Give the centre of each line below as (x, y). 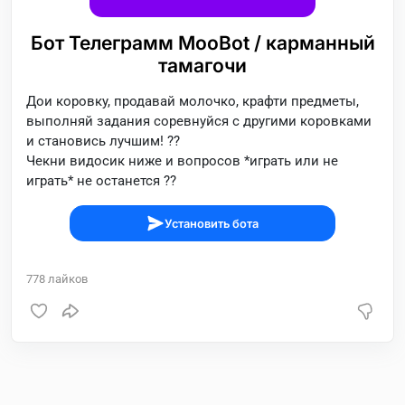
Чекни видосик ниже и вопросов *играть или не (182, 161)
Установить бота (212, 223)
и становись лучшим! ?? (103, 141)
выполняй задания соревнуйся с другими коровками (199, 121)
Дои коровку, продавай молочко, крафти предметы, (193, 101)
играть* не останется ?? (101, 181)
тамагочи (202, 66)
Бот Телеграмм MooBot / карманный (202, 43)
